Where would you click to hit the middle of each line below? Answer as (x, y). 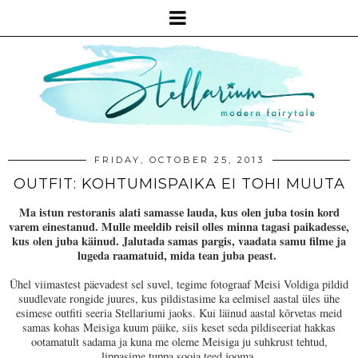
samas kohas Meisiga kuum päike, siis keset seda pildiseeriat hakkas (179, 328)
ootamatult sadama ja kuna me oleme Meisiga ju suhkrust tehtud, (179, 342)
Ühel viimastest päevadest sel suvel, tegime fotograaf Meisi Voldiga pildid (179, 284)
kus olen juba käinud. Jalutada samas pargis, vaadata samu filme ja (179, 241)
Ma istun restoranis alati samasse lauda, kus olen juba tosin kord (179, 213)
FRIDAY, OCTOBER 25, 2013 (179, 160)
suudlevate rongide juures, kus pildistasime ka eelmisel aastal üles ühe (179, 299)
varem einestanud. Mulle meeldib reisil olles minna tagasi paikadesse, (179, 227)
